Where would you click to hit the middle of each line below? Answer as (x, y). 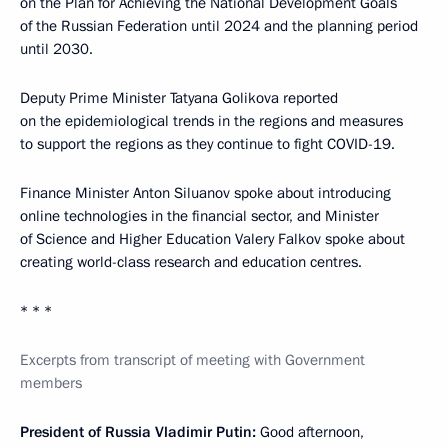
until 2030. (56, 49)
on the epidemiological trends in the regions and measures (211, 121)
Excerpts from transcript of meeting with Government (192, 360)
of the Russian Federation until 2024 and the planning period (219, 26)
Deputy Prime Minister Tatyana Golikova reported (179, 98)
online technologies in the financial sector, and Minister (199, 216)
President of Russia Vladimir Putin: (138, 432)
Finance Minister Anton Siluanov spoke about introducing (205, 193)
